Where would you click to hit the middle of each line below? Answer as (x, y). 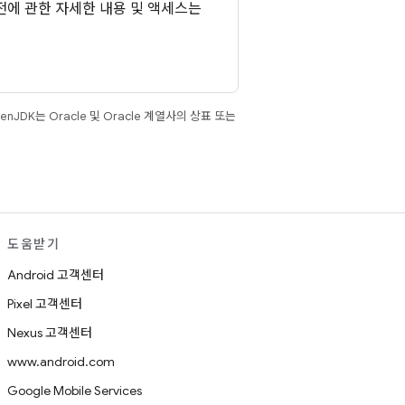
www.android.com (61, 362)
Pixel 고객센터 (45, 304)
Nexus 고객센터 (50, 333)
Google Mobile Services (75, 391)
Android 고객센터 (56, 275)
